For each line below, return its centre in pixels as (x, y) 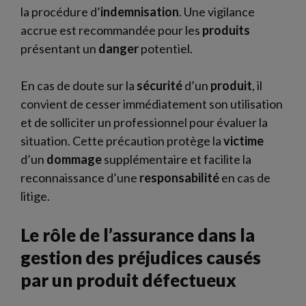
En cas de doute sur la (79, 85)
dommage (74, 159)
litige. (35, 196)
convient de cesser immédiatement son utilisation (152, 103)
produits (226, 30)
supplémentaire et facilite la (177, 159)
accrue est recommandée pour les (111, 30)
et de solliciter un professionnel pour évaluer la (144, 122)
